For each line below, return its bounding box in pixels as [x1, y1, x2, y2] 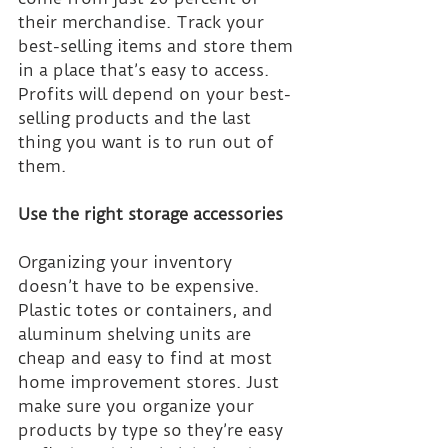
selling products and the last [18, 108, 256, 129]
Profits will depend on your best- [18, 84, 291, 105]
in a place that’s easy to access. [18, 60, 274, 81]
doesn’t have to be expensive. [18, 276, 264, 297]
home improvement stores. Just [18, 372, 284, 393]
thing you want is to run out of [18, 132, 279, 153]
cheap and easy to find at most [18, 348, 277, 369]
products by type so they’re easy [18, 420, 288, 441]
